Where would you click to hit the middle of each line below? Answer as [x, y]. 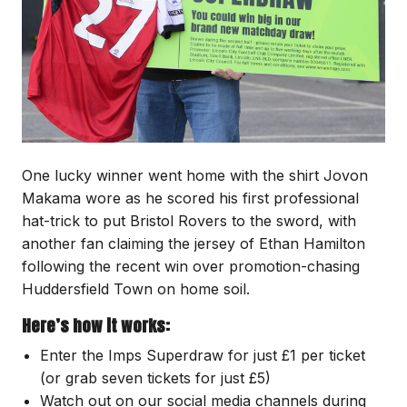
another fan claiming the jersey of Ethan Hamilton [194, 243]
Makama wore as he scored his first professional [190, 198]
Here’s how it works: [96, 325]
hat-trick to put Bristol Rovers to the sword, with [189, 220]
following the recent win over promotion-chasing [191, 266]
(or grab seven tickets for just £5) [155, 377]
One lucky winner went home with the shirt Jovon [195, 175]
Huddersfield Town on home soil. [138, 288]
